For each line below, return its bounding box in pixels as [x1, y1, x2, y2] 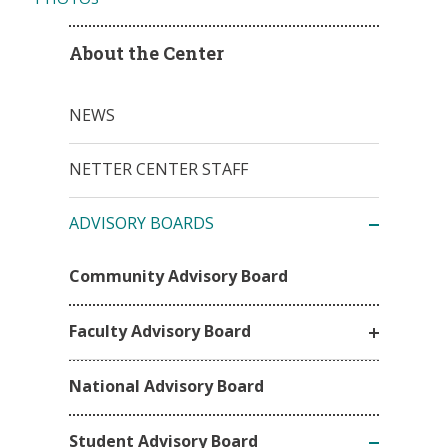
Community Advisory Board [69, 265, 288, 288]
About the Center [69, 41, 224, 66]
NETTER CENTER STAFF [69, 158, 248, 181]
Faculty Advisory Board [69, 319, 251, 342]
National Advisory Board [69, 375, 264, 398]
